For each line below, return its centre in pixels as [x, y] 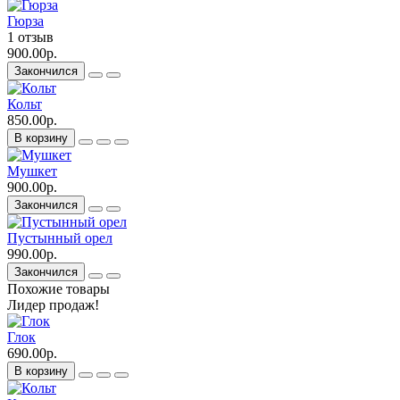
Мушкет [32, 171]
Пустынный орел [60, 238]
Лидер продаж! [53, 305]
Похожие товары [58, 289]
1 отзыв [30, 37]
